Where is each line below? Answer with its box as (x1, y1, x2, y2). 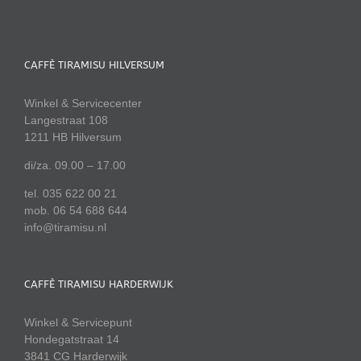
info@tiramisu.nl (24, 221, 106, 234)
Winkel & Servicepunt (24, 316, 132, 330)
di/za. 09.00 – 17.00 (24, 159, 126, 172)
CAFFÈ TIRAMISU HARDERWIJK (24, 278, 173, 291)
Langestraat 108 (24, 114, 108, 127)
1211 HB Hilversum (24, 131, 122, 144)
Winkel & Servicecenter (24, 97, 142, 110)
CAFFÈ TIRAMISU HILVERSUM (24, 59, 164, 72)
